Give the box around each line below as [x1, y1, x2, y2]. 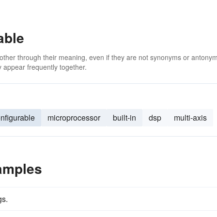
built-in [113, 112, 136, 123]
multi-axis [174, 112, 207, 123]
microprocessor [47, 112, 100, 123]
